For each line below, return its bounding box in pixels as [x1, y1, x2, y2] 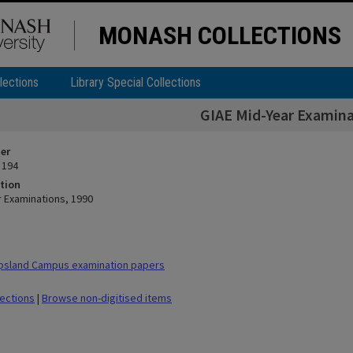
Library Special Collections [70, 75, 201, 90]
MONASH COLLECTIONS [98, 20, 341, 50]
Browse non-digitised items [42, 291, 172, 305]
